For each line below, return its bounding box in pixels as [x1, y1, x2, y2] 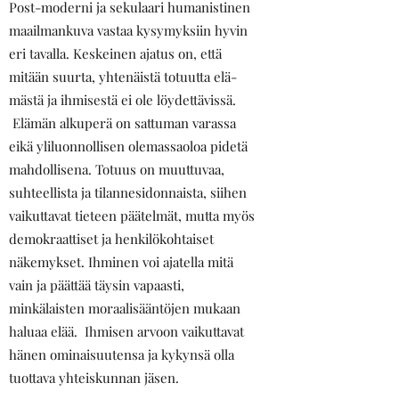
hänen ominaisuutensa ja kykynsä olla [9, 346, 234, 363]
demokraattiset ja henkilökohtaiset [9, 230, 214, 248]
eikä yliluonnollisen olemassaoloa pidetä [9, 137, 248, 155]
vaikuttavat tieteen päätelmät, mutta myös [9, 207, 255, 224]
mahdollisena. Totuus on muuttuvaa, [9, 160, 224, 178]
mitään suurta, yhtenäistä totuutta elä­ [9, 68, 237, 85]
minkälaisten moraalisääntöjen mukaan [9, 299, 240, 317]
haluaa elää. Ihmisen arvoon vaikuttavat [9, 322, 244, 340]
